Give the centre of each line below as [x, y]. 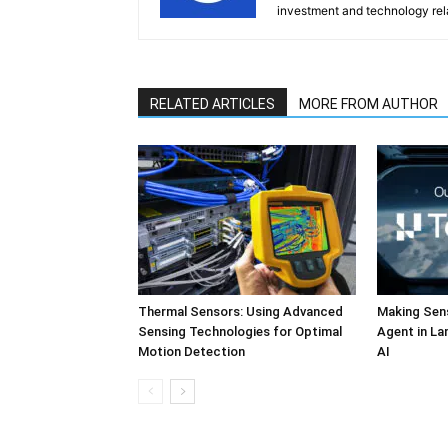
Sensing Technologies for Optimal [240, 331]
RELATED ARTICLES [212, 104]
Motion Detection [191, 351]
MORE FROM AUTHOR [368, 104]
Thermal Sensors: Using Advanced [240, 311]
